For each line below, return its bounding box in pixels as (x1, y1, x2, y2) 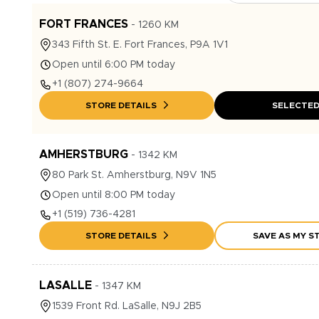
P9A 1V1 (190, 40, 228, 50)
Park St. (68, 170, 104, 180)
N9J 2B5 (162, 301, 202, 311)
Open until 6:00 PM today (52, 60, 175, 70)
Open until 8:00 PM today (52, 190, 175, 200)
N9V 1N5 (176, 170, 216, 180)
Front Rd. (76, 301, 120, 311)
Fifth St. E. (73, 40, 122, 50)
